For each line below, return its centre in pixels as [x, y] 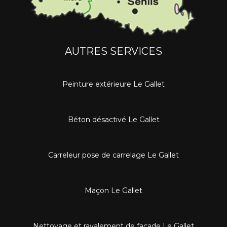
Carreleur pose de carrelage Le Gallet [113, 155]
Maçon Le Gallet [113, 190]
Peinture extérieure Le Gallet [113, 84]
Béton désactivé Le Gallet [113, 119]
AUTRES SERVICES [113, 51]
